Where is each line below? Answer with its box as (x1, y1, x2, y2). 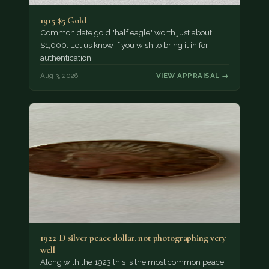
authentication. (40, 53, 93, 62)
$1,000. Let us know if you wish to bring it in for (40, 40, 208, 50)
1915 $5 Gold (40, 14, 86, 26)
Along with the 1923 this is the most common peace (40, 258, 224, 267)
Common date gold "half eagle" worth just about (40, 28, 212, 37)
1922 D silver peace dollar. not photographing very (40, 232, 226, 244)
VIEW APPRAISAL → (156, 71, 229, 80)
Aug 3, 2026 (40, 71, 78, 80)
